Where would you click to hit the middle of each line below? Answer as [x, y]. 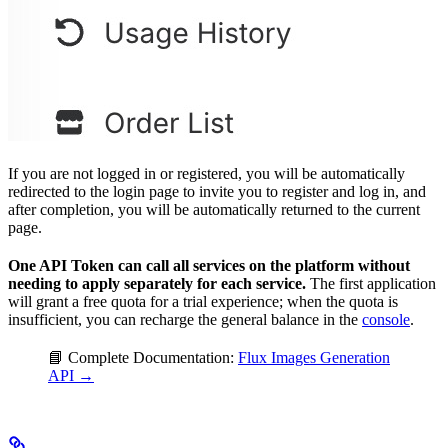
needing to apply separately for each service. [157, 284]
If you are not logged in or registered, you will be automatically [206, 174]
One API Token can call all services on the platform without [209, 266]
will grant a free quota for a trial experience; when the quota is [203, 302]
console [386, 320]
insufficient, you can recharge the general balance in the [185, 320]
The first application [371, 284]
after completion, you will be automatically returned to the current [214, 210]
